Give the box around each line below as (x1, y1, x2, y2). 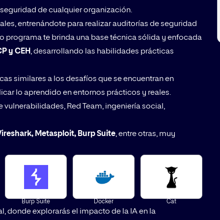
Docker (94, 199, 114, 205)
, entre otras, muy (115, 130, 175, 138)
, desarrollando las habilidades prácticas (30, 48, 174, 56)
